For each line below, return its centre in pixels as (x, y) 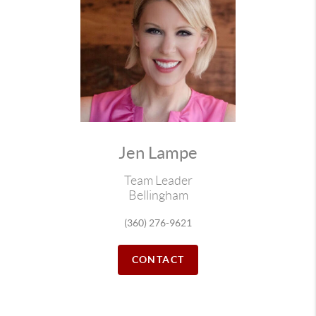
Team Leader (158, 181)
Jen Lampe (158, 153)
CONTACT (158, 260)
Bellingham (158, 195)
